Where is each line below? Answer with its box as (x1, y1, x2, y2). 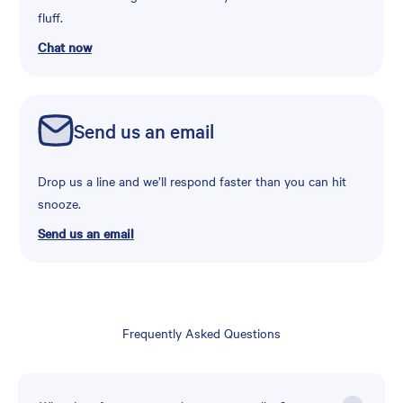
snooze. (38, 194, 81, 213)
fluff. (38, 8, 63, 27)
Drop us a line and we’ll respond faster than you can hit (38, 172, 346, 191)
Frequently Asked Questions (122, 324, 281, 343)
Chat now (38, 38, 92, 57)
